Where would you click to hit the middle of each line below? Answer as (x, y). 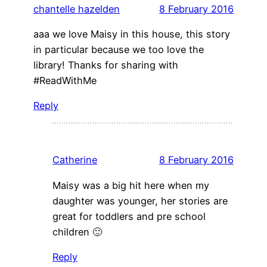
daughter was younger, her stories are (140, 201)
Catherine (75, 160)
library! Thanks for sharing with (106, 65)
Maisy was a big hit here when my (131, 185)
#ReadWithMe (65, 80)
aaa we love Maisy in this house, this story (132, 34)
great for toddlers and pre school (129, 216)
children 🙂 (77, 232)
